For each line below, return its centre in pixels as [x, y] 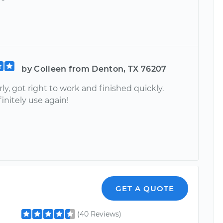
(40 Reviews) [100, 214]
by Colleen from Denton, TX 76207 [94, 69]
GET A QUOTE [145, 188]
